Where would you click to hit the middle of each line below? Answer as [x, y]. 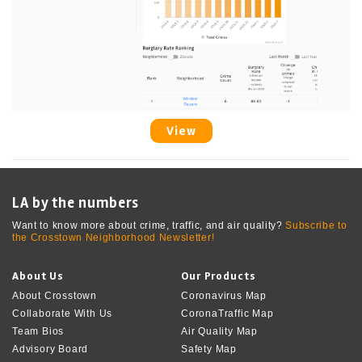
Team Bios [38, 331]
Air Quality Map [219, 331]
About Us [38, 276]
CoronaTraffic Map [227, 313]
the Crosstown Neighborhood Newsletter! [114, 238]
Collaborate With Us [63, 313]
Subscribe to [316, 226]
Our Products [219, 276]
